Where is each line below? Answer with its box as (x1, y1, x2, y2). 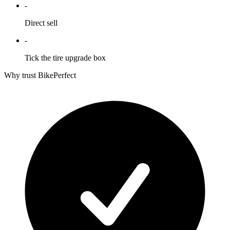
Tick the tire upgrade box (25, 53, 106, 62)
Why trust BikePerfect (4, 70, 76, 80)
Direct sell (25, 18, 57, 27)
